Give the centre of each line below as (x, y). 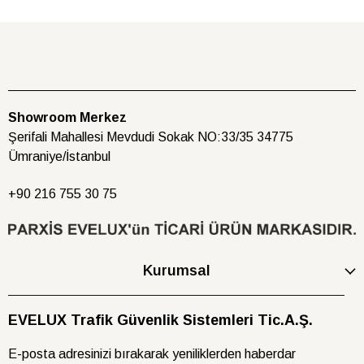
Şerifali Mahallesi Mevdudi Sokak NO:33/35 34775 (151, 137)
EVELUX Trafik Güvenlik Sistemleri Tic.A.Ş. (160, 321)
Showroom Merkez (67, 118)
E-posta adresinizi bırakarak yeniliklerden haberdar (152, 354)
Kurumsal (176, 271)
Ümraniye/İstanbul (59, 157)
